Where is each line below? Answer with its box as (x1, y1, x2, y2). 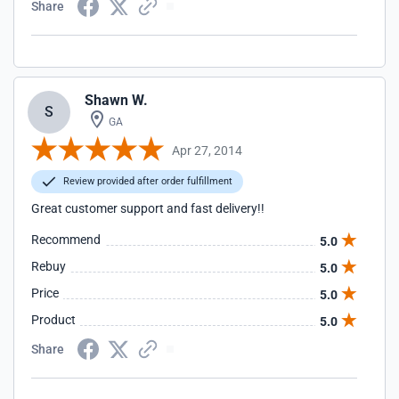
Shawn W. (85, 92, 148, 109)
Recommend (31, 232, 101, 247)
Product (31, 313, 76, 327)
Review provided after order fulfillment (61, 175, 232, 187)
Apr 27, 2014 (172, 142, 242, 158)
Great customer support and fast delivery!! (31, 201, 265, 216)
